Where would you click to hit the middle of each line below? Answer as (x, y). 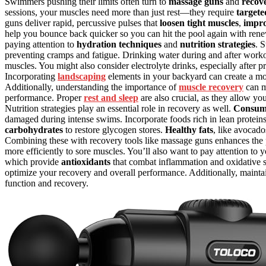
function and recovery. (47, 183)
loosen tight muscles (199, 23)
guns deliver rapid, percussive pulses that (82, 23)
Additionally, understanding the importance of (92, 87)
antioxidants (86, 162)
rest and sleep (111, 98)
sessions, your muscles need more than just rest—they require (121, 12)
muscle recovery (211, 87)
